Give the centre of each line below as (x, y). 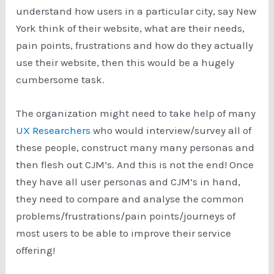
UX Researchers (54, 131)
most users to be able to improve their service (124, 233)
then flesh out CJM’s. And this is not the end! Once (135, 165)
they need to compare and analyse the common (130, 199)
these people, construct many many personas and (135, 148)
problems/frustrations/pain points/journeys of (126, 216)
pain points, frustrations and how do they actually (135, 45)
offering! (37, 250)
